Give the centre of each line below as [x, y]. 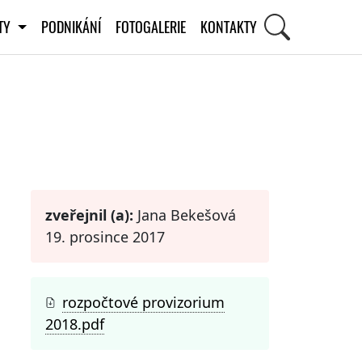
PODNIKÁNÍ [71, 27]
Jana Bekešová [185, 215]
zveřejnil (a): [89, 215]
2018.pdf [75, 324]
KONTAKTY [228, 27]
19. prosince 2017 [105, 236]
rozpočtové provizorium [143, 302]
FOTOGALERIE [150, 27]
